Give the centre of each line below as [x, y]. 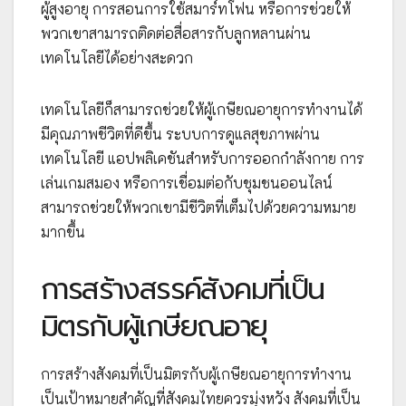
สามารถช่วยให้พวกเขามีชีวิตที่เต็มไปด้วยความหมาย [198, 208]
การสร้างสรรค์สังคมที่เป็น [183, 290]
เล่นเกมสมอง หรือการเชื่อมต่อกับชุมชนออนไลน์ [187, 183]
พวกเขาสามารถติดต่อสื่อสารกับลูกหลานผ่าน [176, 34]
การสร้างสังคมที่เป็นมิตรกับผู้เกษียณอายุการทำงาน [196, 374]
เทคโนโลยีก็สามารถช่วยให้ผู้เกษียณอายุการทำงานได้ [202, 110]
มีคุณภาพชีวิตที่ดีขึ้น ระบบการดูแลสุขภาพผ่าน [180, 134]
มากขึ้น [63, 232]
